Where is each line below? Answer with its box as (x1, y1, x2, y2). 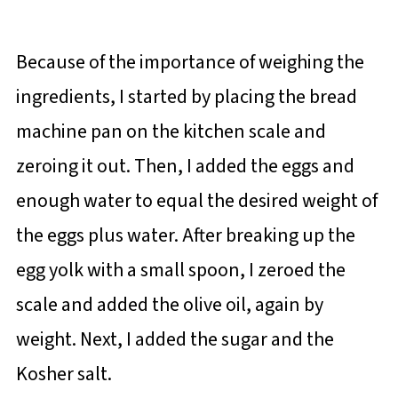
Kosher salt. (15, 360, 112, 389)
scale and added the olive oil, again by (15, 291, 323, 320)
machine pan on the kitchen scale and (15, 117, 326, 147)
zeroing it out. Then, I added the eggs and (15, 152, 354, 181)
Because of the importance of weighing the (15, 48, 364, 77)
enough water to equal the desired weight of (15, 187, 378, 216)
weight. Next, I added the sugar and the (15, 325, 334, 354)
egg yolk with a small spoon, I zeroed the (15, 256, 346, 285)
